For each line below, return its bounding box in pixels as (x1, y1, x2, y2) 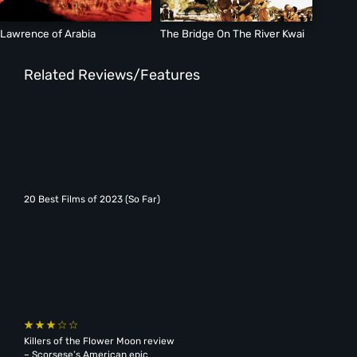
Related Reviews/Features (23, 66, 200, 84)
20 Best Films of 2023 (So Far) (23, 193, 160, 205)
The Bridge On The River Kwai (160, 26, 305, 40)
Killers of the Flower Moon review (23, 335, 175, 347)
